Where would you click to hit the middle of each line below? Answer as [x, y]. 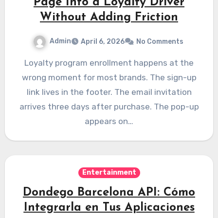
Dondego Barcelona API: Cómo [109, 193]
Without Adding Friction [109, 18]
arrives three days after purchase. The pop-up [109, 107]
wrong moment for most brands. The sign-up [109, 78]
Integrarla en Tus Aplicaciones [109, 208]
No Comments [160, 42]
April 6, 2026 [102, 42]
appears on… [109, 121]
